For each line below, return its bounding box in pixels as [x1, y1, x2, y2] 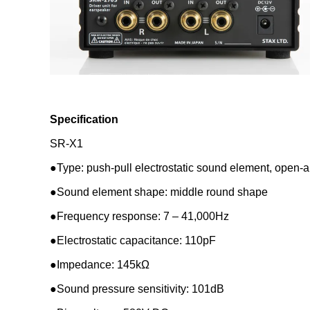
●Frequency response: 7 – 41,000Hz [50, 210, 229, 222]
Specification [50, 113, 118, 125]
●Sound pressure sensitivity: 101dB [50, 282, 224, 295]
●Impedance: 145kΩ [50, 258, 149, 271]
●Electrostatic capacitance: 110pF [50, 234, 216, 246]
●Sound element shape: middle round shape [50, 185, 268, 198]
